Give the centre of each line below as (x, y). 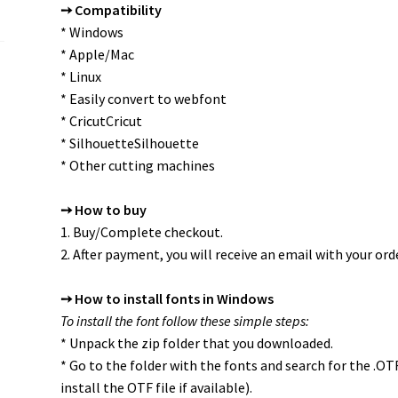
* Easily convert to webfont (143, 99)
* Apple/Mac (97, 55)
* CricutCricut (101, 121)
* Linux (80, 77)
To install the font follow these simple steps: (184, 321)
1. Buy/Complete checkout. (141, 232)
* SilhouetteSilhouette (129, 143)
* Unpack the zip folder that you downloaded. (196, 343)
